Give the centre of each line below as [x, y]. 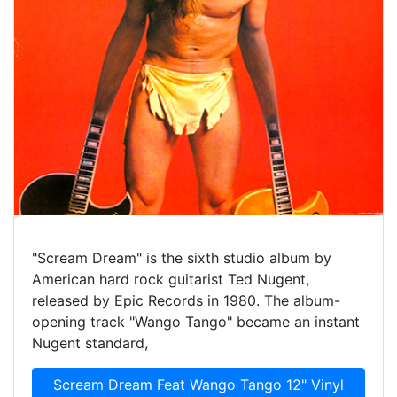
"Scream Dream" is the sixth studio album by [182, 257]
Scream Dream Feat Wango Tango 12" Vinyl [198, 384]
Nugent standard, [90, 343]
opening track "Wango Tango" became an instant [196, 321]
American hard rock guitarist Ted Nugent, [171, 279]
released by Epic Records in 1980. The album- [186, 300]
